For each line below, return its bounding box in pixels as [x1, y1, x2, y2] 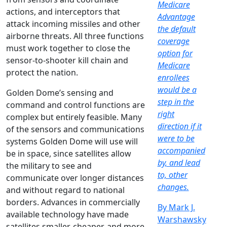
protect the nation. [6, 67, 78, 79]
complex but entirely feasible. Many [6, 111, 142, 123]
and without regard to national [6, 184, 125, 196]
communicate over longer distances [6, 172, 144, 184]
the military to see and [6, 160, 92, 172]
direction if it [157, 121, 202, 132]
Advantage [157, 11, 195, 23]
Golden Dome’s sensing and [6, 87, 113, 99]
